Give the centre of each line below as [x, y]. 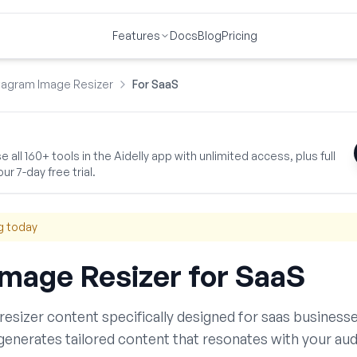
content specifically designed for [151, 316]
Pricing [239, 35]
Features [136, 35]
